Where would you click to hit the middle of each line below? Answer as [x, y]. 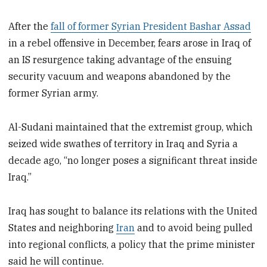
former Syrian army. [54, 93]
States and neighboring [63, 227]
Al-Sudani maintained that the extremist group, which [131, 127]
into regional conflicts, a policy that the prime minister [132, 244]
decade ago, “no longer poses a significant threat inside [133, 160]
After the [30, 26]
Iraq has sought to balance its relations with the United [133, 211]
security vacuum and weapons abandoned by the [120, 76]
